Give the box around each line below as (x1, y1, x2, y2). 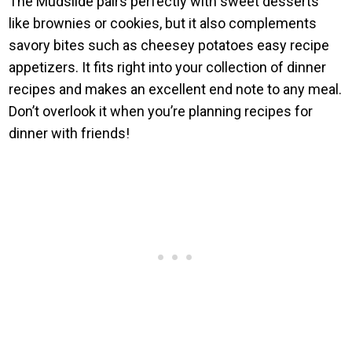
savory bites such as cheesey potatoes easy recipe (9, 36, 330, 53)
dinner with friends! (9, 124, 130, 141)
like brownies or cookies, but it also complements (9, 14, 317, 31)
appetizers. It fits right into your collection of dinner (9, 58, 327, 75)
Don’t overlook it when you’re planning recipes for (9, 102, 313, 119)
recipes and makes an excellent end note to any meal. (9, 80, 343, 97)
